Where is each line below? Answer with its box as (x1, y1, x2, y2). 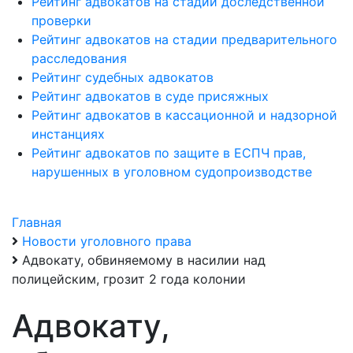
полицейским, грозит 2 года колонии (12, 271, 246, 287)
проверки (32, 13, 91, 28)
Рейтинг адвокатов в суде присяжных (32, 88, 269, 104)
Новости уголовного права (22, 233, 191, 249)
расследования (32, 50, 127, 66)
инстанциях (32, 126, 105, 142)
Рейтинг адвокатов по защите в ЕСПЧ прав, (32, 145, 306, 161)
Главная (12, 214, 61, 230)
